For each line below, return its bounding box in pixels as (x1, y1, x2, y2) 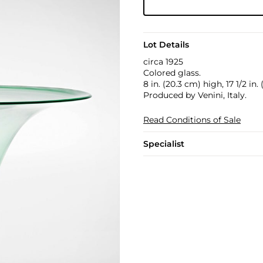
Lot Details (143, 39, 189, 50)
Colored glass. (143, 68, 201, 78)
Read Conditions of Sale (143, 114, 241, 125)
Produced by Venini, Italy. (143, 90, 247, 100)
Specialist (143, 139, 184, 149)
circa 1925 (143, 56, 183, 67)
